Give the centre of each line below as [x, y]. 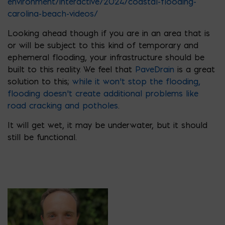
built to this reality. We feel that [71, 69]
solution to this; [40, 81]
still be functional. [42, 137]
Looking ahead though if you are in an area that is [109, 33]
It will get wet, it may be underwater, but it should [107, 125]
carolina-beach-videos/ [53, 13]
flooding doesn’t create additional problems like [103, 93]
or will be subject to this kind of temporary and [103, 45]
